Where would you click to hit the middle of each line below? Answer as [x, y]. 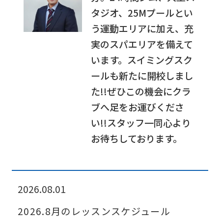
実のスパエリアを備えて [142, 44]
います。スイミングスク [142, 60]
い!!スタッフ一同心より [141, 123]
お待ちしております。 [137, 138]
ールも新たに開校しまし [142, 75]
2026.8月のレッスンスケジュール [94, 211]
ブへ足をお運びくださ [138, 107]
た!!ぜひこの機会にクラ [141, 91]
